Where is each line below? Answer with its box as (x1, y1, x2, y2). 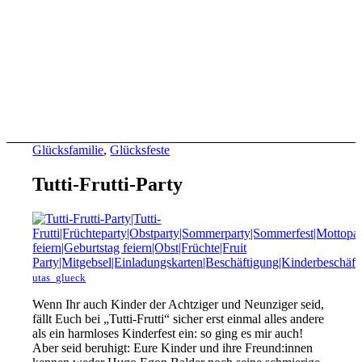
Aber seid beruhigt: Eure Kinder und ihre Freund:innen (32, 340, 314, 355)
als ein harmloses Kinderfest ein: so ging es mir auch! (32, 326, 304, 340)
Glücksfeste (110, 143, 170, 157)
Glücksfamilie (32, 143, 104, 157)
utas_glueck (32, 271, 86, 284)
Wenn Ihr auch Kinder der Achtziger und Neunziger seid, (32, 297, 325, 311)
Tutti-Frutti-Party (32, 173, 183, 195)
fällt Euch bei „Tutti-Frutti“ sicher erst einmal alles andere (32, 311, 325, 326)
